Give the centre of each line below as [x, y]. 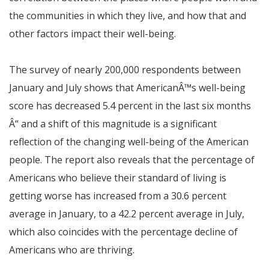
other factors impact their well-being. [92, 34]
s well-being [219, 88]
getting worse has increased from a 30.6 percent [118, 196]
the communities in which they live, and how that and [128, 16]
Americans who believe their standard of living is [118, 178]
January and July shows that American [94, 88]
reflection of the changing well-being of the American [129, 142]
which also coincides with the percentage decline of [123, 232]
